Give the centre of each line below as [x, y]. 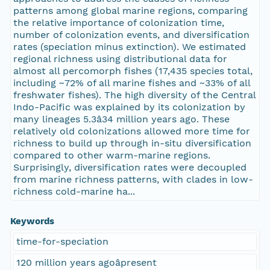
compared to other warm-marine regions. [111, 155]
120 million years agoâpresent [86, 263]
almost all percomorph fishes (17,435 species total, [133, 71]
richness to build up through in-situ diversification [132, 143]
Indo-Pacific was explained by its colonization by [129, 107]
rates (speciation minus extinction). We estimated [129, 47]
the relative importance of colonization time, [118, 23]
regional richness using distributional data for [120, 59]
